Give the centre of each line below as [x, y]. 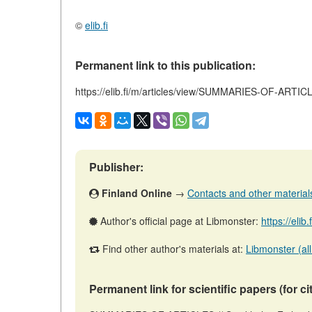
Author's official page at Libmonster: [179, 220]
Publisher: [116, 166]
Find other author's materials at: [173, 248]
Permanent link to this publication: [165, 65]
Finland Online [137, 193]
